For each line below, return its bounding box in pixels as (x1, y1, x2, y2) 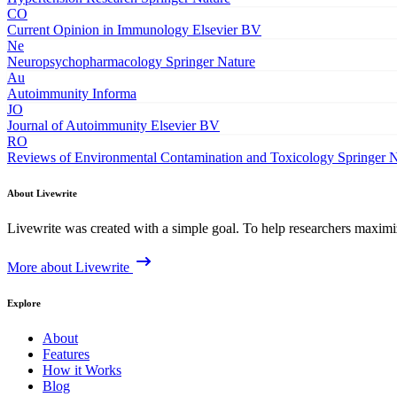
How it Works (43, 362, 121, 378)
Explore (7, 298, 41, 309)
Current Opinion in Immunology (7, 22, 189, 38)
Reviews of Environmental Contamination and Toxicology (7, 150, 334, 166)
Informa (92, 86, 136, 102)
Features (43, 346, 90, 362)
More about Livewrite (7, 260, 129, 276)
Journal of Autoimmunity (7, 118, 147, 134)
